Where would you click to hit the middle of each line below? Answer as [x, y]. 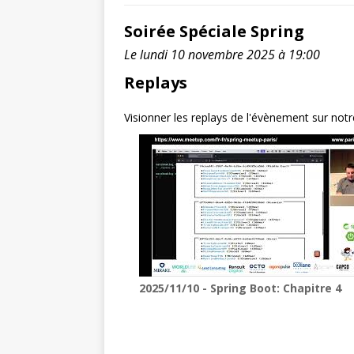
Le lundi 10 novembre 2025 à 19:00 [222, 55]
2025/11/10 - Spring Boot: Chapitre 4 [241, 288]
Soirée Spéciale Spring [214, 31]
